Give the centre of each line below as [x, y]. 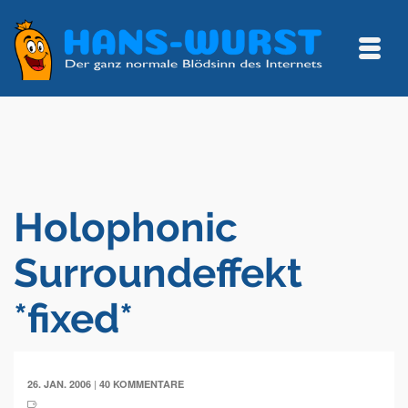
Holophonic [126, 227]
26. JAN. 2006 [59, 384]
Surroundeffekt [158, 273]
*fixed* [73, 318]
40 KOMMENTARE [142, 384]
